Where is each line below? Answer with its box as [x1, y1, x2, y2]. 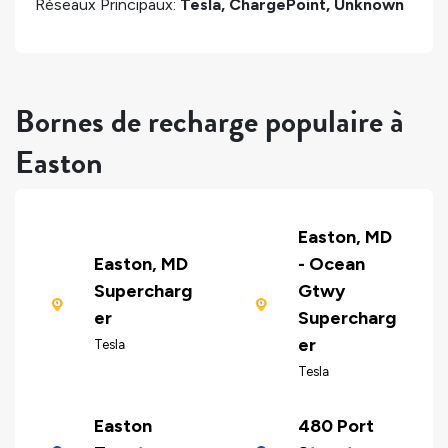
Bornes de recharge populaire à [15, 97, 404, 145]
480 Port [297, 415, 374, 438]
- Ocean [297, 253, 365, 276]
